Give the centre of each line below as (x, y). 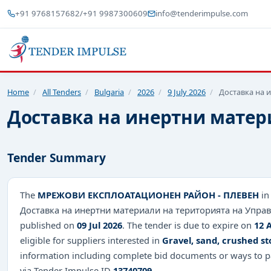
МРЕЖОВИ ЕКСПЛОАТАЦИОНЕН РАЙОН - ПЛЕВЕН (148, 194)
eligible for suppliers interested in (91, 240)
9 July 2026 (187, 92)
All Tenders (62, 92)
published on (48, 225)
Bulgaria (109, 92)
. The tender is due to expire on (188, 225)
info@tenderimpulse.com (202, 14)
